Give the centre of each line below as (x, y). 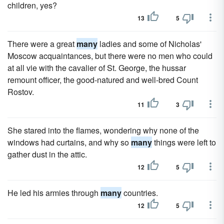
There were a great (42, 44)
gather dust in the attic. (47, 154)
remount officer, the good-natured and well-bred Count (103, 80)
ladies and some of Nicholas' (149, 44)
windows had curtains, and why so (69, 142)
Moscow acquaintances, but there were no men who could (110, 56)
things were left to (184, 142)
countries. (140, 193)
